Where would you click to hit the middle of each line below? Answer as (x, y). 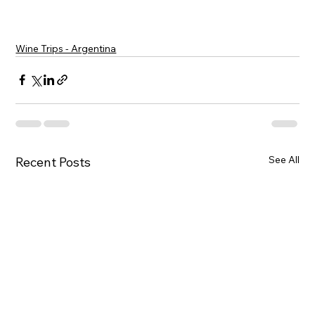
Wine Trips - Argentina (66, 48)
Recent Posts (53, 162)
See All (284, 159)
